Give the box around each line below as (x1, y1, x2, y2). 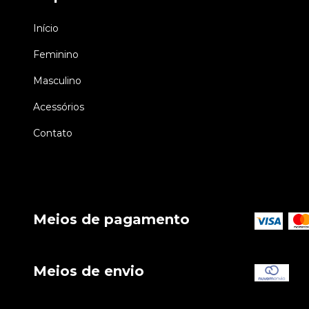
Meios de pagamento (33, 211, 190, 228)
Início (33, 22, 59, 35)
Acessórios (33, 101, 84, 114)
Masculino (33, 74, 81, 88)
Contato (33, 127, 72, 140)
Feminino (33, 48, 79, 61)
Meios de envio (33, 262, 144, 279)
